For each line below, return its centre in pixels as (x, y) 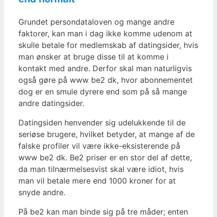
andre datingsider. (51, 103)
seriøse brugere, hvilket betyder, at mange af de (107, 134)
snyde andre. (42, 193)
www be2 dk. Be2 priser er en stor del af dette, (105, 158)
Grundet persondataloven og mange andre (96, 22)
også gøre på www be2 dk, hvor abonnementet (106, 80)
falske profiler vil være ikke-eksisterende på (99, 146)
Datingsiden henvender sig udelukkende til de (102, 123)
